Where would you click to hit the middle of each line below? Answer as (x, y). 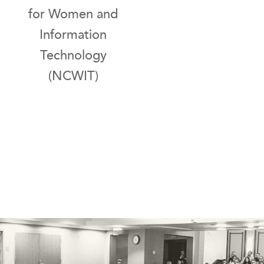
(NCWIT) (73, 76)
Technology (73, 55)
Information (73, 35)
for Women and (73, 14)
